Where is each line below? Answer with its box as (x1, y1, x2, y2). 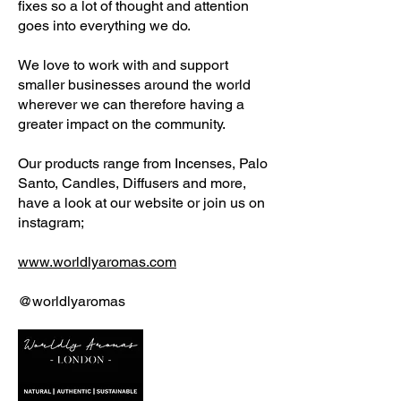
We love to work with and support (18, 56, 228, 73)
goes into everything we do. (18, 17, 191, 34)
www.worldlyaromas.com (18, 253, 176, 270)
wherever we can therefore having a (18, 96, 244, 113)
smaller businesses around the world (18, 76, 251, 93)
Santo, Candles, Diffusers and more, (18, 175, 246, 192)
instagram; (18, 214, 84, 231)
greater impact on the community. (18, 115, 229, 132)
